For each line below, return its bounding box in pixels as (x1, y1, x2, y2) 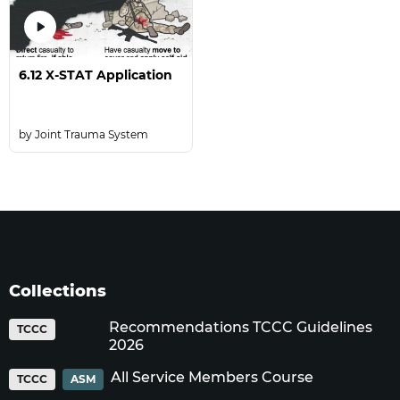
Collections (9, 281, 106, 301)
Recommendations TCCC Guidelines (109, 319, 372, 336)
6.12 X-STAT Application (19, 67, 172, 83)
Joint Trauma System (35, 128, 148, 141)
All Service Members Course (111, 369, 313, 386)
